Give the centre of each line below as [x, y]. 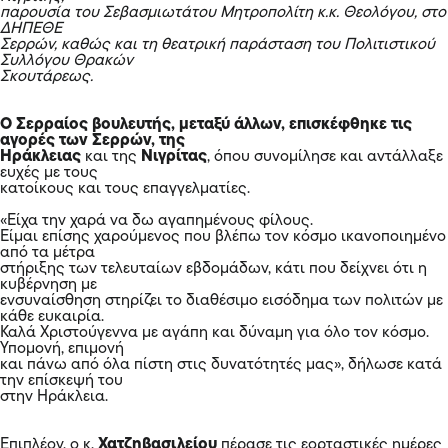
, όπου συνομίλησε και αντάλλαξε [325, 156]
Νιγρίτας [174, 156]
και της [113, 156]
